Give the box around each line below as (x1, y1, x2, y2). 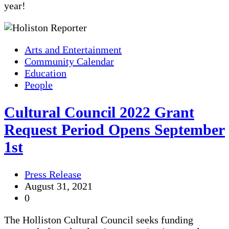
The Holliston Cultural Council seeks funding (4, 214, 193, 226)
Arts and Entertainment (25, 44, 122, 56)
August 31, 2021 (25, 180, 93, 192)
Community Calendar (25, 56, 114, 67)
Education (25, 67, 66, 79)
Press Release (25, 169, 81, 180)
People (25, 79, 53, 91)
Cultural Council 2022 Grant (4, 104, 194, 121)
